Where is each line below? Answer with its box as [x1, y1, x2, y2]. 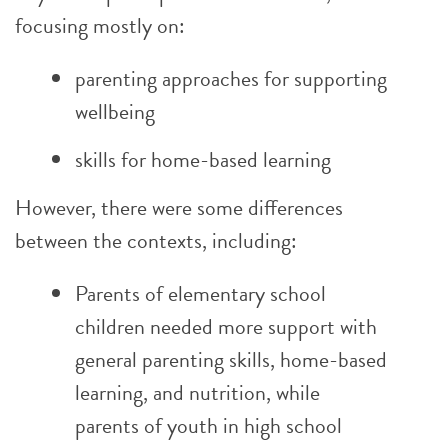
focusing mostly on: [15, 9, 185, 42]
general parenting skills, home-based [75, 343, 387, 376]
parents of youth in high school [75, 409, 342, 442]
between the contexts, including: [15, 224, 297, 257]
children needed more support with [75, 310, 377, 343]
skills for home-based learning [75, 143, 331, 176]
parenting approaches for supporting [75, 62, 387, 95]
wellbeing [75, 95, 155, 128]
